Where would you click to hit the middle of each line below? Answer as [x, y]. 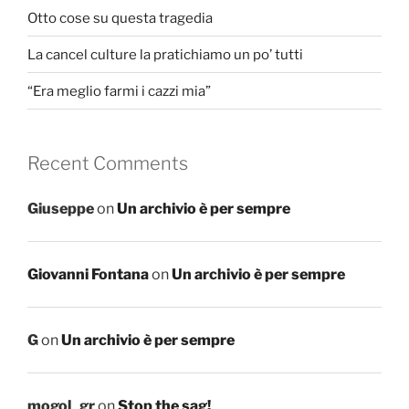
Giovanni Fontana [88, 274]
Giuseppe [61, 208]
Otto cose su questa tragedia [120, 18]
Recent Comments [108, 164]
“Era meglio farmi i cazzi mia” [119, 91]
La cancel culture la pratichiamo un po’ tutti [165, 54]
